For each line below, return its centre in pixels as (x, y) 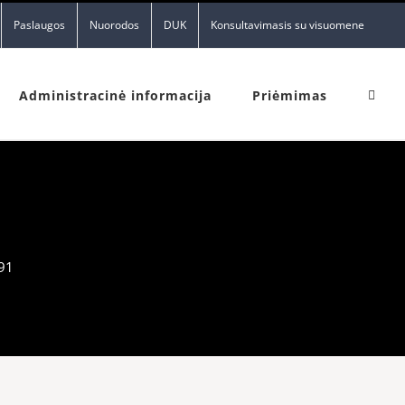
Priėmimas (290, 95)
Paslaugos (39, 25)
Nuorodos (114, 25)
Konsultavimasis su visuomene (287, 25)
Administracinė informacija (115, 95)
